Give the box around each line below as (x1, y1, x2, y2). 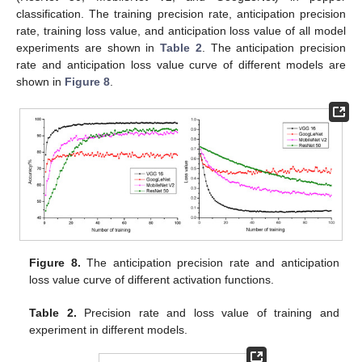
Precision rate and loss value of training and (76, 306, 339, 320)
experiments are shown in (16, 41, 160, 55)
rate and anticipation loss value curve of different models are (16, 58, 346, 72)
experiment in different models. (29, 323, 188, 337)
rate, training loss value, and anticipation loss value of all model (16, 24, 346, 38)
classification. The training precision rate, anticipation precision (16, 7, 346, 21)
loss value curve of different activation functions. (29, 273, 275, 287)
